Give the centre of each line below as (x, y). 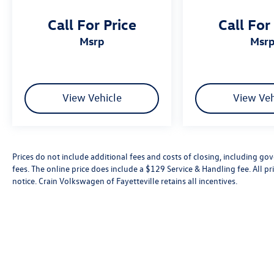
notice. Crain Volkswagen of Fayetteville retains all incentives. (125, 180)
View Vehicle (92, 97)
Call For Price (92, 24)
